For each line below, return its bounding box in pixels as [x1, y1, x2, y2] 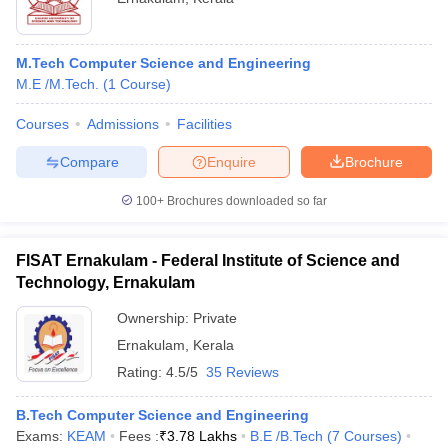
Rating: [117, 364, 166, 380]
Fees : [119, 428, 159, 444]
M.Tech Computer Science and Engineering [16, 55, 311, 71]
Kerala [193, 337, 234, 353]
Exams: [16, 428, 67, 444]
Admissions [87, 116, 159, 132]
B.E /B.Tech [250, 428, 323, 444]
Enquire [207, 153, 256, 170]
